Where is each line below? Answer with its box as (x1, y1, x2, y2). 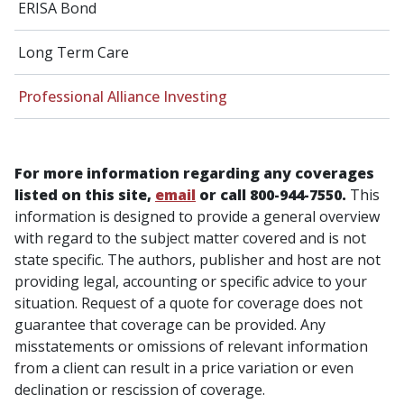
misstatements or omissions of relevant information (14, 335, 368, 356)
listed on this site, (14, 184, 155, 205)
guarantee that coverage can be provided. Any (14, 314, 326, 335)
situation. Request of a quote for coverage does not (14, 292, 363, 313)
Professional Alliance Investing (18, 86, 227, 106)
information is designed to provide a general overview (14, 206, 380, 226)
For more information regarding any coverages (14, 162, 374, 183)
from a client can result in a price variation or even (14, 357, 353, 378)
